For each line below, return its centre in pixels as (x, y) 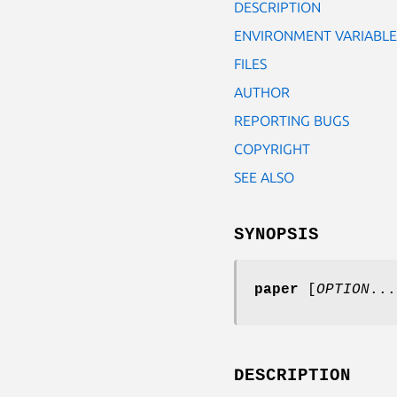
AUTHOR (262, 92)
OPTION (343, 289)
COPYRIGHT (272, 148)
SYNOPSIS (276, 234)
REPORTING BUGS (292, 120)
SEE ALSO (264, 177)
